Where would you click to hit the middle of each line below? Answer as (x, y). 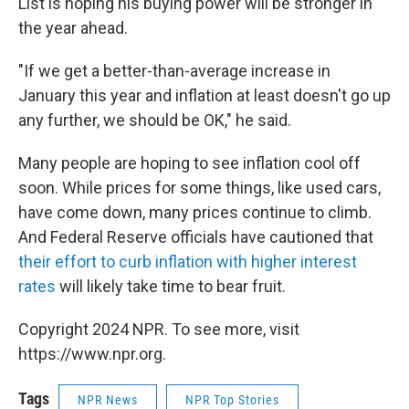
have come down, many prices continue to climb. (195, 212)
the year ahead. (73, 28)
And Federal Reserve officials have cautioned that (196, 237)
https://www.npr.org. (92, 354)
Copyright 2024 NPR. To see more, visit (159, 329)
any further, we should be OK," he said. (155, 120)
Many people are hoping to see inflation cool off (189, 163)
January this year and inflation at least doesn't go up (204, 95)
